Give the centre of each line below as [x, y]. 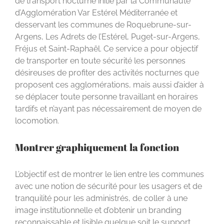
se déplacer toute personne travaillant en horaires [106, 96]
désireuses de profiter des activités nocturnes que [107, 72]
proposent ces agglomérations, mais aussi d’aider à [109, 84]
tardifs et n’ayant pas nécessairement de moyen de [108, 108]
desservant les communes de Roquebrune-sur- [103, 24]
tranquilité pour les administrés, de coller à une [101, 198]
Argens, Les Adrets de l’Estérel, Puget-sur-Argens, [107, 36]
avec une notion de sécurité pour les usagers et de [108, 186]
